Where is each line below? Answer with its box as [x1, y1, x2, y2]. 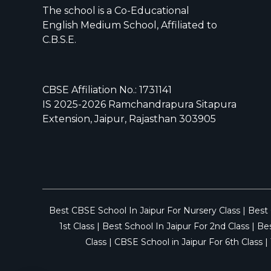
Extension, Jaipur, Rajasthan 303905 [42, 113, 216, 125]
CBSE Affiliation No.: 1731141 [42, 83, 172, 96]
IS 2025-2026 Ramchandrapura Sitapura [42, 98, 237, 110]
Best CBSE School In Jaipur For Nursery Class [48, 204, 240, 216]
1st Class [59, 220, 94, 232]
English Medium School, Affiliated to [42, 19, 217, 31]
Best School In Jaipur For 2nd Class [102, 220, 249, 232]
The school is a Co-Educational [42, 4, 189, 16]
